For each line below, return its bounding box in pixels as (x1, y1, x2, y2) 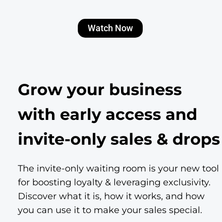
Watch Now (87, 22, 133, 33)
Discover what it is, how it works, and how (18, 190, 205, 202)
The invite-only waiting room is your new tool (18, 163, 219, 174)
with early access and (18, 104, 197, 124)
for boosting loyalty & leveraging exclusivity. (18, 176, 211, 188)
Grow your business (18, 79, 182, 99)
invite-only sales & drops (18, 129, 220, 149)
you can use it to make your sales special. (18, 204, 202, 216)
